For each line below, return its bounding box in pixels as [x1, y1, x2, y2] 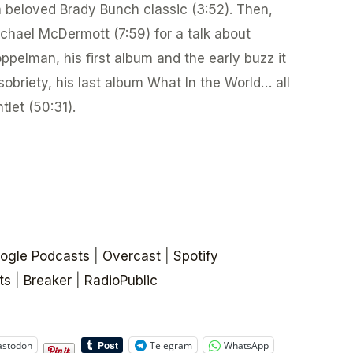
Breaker [23, 273, 72, 289]
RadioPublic [84, 273, 158, 289]
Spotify [173, 248, 218, 265]
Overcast [102, 248, 161, 265]
